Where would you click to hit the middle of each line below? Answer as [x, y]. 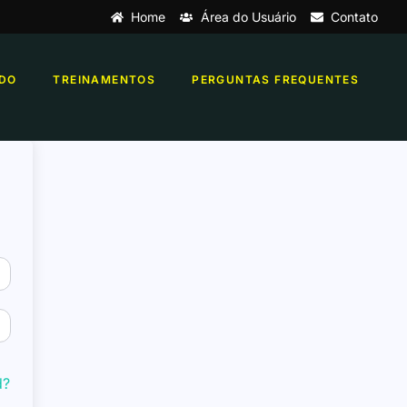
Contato [354, 17]
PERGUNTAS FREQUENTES [276, 79]
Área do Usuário [248, 17]
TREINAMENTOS [104, 79]
